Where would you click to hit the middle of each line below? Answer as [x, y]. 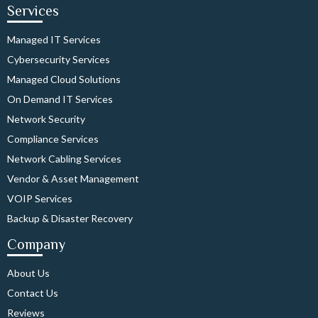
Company [36, 245]
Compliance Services [53, 139]
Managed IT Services [54, 40]
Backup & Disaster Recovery [70, 219]
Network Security [46, 119]
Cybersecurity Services [59, 60]
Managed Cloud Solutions [64, 79]
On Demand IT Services [60, 99]
